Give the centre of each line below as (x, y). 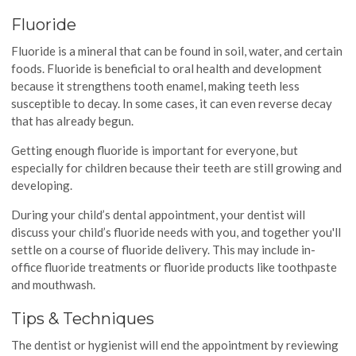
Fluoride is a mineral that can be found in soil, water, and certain (177, 50)
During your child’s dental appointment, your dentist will (159, 214)
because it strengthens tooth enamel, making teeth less (156, 85)
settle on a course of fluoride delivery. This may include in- (164, 249)
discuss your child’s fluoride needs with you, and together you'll (176, 232)
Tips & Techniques (83, 318)
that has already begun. (73, 120)
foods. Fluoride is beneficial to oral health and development (167, 68)
